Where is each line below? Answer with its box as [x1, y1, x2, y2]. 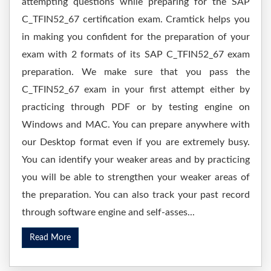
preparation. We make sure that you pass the [22, 67, 250, 77]
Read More [30, 233, 71, 242]
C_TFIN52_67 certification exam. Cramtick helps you [22, 15, 250, 24]
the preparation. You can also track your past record [22, 190, 250, 200]
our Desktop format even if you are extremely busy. [22, 137, 250, 147]
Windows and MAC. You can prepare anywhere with [22, 120, 250, 129]
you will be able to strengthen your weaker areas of [22, 172, 250, 182]
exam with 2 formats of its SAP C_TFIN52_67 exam [22, 50, 250, 59]
